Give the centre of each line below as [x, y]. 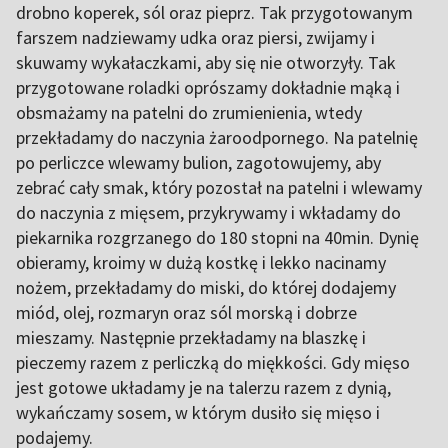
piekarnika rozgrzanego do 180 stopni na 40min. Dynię [217, 237]
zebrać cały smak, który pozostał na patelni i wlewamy [219, 187]
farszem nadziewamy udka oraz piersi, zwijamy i [195, 37]
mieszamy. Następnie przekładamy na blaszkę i [191, 337]
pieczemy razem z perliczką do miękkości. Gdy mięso [213, 362]
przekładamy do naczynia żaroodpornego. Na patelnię [217, 137]
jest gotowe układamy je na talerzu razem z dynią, [203, 387]
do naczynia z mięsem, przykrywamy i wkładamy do [208, 212]
